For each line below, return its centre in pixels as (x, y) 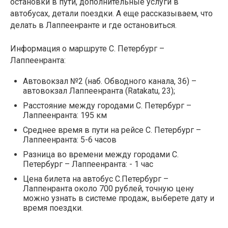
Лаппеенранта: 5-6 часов (70, 140)
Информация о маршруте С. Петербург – (87, 49)
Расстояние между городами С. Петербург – (107, 106)
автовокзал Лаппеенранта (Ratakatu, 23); (99, 91)
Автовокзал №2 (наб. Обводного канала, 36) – (110, 81)
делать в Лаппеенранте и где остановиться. (93, 25)
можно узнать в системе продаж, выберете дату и (119, 198)
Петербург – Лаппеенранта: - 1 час (88, 164)
